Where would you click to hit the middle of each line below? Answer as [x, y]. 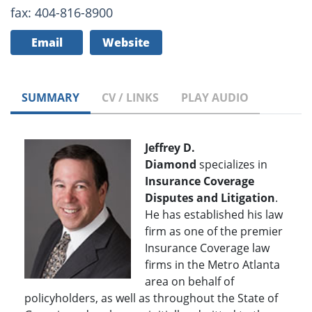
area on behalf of [189, 282]
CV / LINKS [130, 98]
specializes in [233, 165]
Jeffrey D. [170, 148]
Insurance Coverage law [207, 248]
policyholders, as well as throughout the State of [151, 298]
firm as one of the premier [214, 232]
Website [126, 43]
